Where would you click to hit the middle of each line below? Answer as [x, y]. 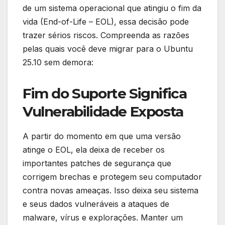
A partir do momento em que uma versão [102, 136]
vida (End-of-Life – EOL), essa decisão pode [106, 22]
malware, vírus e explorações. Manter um [103, 218]
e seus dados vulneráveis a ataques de [96, 204]
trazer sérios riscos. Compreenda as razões [106, 35]
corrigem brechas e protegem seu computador [112, 177]
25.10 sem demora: [58, 63]
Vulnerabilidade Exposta [103, 112]
